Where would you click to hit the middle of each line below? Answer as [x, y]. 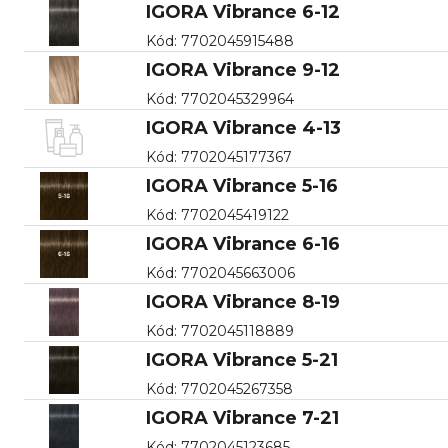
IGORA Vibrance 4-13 [243, 127]
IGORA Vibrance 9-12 [242, 69]
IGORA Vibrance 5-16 [241, 185]
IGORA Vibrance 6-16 [242, 243]
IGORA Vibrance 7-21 [242, 417]
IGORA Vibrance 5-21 [241, 359]
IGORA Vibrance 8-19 [242, 301]
